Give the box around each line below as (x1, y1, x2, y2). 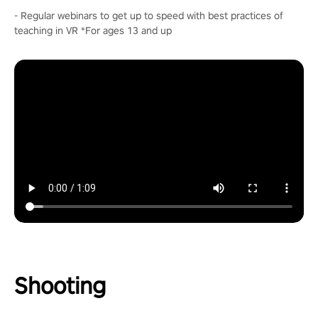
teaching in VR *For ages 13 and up (14, 23, 172, 37)
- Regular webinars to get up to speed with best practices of (14, 9, 283, 22)
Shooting (14, 270, 106, 301)
